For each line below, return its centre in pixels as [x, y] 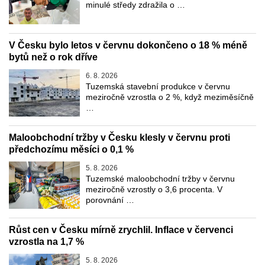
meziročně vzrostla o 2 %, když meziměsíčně [170, 97]
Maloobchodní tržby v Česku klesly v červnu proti [119, 137]
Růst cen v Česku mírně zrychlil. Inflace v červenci [121, 230]
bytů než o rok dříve [53, 57]
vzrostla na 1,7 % [46, 241]
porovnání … [110, 200]
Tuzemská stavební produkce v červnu [158, 86]
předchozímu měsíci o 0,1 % [71, 149]
